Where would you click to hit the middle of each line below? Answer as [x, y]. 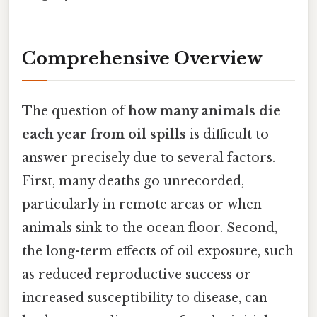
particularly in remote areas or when [142, 205]
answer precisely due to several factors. [149, 158]
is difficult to [227, 135]
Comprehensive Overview [142, 59]
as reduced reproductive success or [137, 275]
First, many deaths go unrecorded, [133, 181]
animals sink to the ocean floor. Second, [150, 228]
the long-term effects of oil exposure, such [158, 252]
